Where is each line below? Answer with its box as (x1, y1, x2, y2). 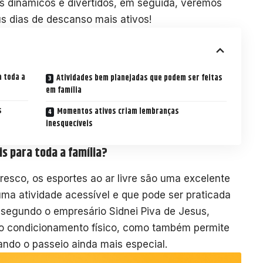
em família (45, 83, 82, 97)
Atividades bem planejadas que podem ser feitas (56, 71, 222, 85)
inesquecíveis (45, 117, 93, 130)
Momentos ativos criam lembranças (56, 104, 179, 118)
